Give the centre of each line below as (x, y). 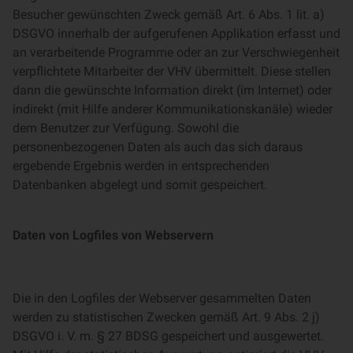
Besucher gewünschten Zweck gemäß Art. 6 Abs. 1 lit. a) (169, 15)
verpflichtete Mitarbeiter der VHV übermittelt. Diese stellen (172, 71)
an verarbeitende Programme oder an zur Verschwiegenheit (176, 52)
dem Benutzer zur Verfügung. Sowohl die (126, 128)
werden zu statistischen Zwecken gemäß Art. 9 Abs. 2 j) (166, 317)
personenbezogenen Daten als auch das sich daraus (158, 147)
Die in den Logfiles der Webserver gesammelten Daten (162, 298)
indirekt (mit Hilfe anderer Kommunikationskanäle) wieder (173, 109)
